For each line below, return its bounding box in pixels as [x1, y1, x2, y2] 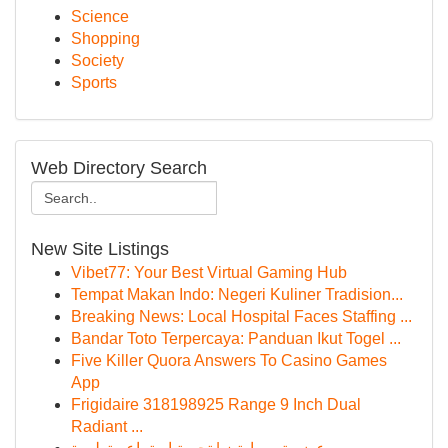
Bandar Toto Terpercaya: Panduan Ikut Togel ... [71, 330, 401, 347]
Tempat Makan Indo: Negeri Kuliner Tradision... [71, 286, 403, 303]
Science [71, 8, 129, 25]
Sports [71, 74, 117, 91]
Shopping [71, 30, 140, 47]
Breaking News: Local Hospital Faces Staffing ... [71, 308, 412, 325]
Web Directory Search [31, 158, 207, 178]
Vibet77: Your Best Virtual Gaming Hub [71, 264, 347, 281]
